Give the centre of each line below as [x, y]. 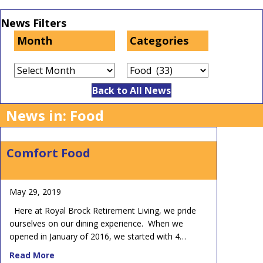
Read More [32, 255]
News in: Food [55, 115]
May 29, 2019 [35, 191]
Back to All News [131, 90]
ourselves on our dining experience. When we [96, 223]
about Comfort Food [97, 254]
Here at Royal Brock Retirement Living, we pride [103, 210]
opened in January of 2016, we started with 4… [98, 236]
